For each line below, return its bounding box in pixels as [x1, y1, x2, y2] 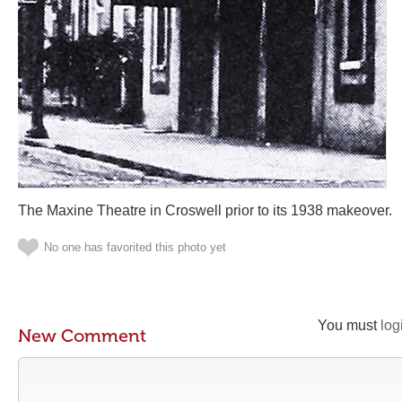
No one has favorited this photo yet [44, 240, 226, 254]
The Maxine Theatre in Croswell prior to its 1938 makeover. [18, 203, 392, 218]
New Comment [18, 325, 146, 346]
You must [318, 318, 380, 333]
